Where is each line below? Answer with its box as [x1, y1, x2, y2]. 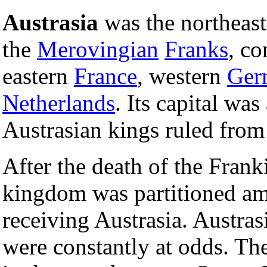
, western [137, 63, 227, 89]
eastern [2, 63, 74, 89]
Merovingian [37, 36, 159, 62]
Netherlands [2, 89, 115, 116]
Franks [164, 36, 228, 62]
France [74, 63, 137, 89]
